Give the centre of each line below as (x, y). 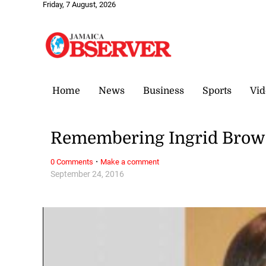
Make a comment (130, 161)
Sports (217, 91)
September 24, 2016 (88, 174)
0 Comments (72, 161)
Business (164, 91)
